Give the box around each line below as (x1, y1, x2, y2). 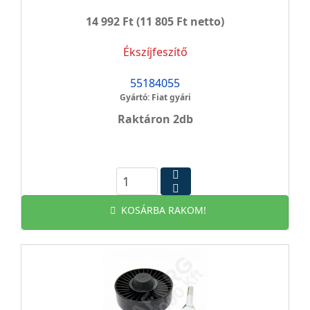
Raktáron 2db (117, 111, 193, 127)
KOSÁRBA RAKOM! (120, 203, 206, 217)
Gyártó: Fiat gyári (119, 91, 191, 103)
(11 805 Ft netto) (134, 14, 224, 29)
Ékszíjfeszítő (122, 44, 188, 60)
